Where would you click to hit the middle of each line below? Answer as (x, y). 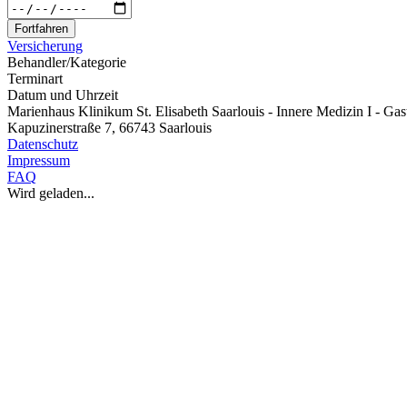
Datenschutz (43, 144)
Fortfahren (41, 29)
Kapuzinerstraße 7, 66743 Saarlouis (109, 128)
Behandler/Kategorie (67, 62)
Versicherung (45, 46)
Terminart (35, 79)
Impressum (39, 160)
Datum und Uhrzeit (63, 95)
